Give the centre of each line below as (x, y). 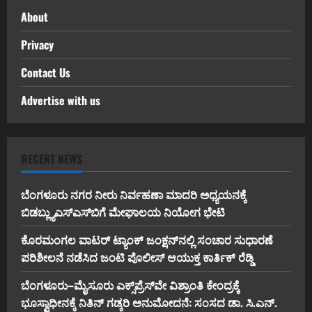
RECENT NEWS (52, 159)
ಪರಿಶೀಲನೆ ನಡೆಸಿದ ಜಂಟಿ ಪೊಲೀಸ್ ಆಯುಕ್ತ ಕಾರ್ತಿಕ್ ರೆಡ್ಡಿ (137, 257)
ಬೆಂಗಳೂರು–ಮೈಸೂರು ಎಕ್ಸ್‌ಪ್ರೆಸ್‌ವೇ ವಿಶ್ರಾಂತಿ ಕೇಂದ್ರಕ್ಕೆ (130, 285)
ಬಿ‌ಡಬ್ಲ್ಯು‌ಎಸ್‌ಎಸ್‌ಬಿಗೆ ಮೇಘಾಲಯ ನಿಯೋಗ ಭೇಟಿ (123, 212)
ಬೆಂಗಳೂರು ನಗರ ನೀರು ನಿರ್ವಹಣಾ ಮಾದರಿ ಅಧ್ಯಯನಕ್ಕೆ (134, 195)
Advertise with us (61, 101)
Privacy (37, 45)
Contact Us (46, 73)
